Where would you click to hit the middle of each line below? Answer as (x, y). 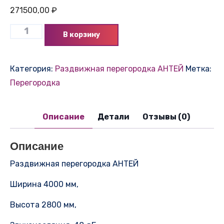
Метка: (198, 68)
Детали (113, 116)
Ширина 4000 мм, (44, 184)
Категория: (32, 68)
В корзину (82, 34)
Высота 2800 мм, (43, 204)
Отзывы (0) (166, 116)
